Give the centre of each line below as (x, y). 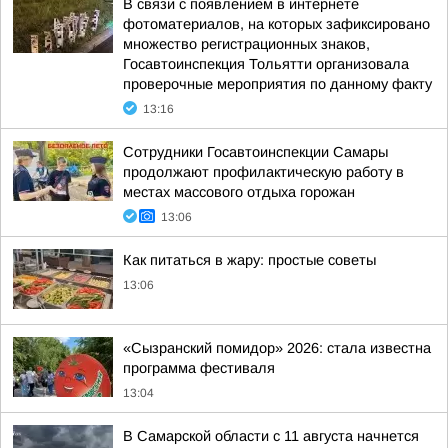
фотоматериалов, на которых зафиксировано (276, 24)
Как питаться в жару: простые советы (249, 260)
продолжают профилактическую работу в (263, 172)
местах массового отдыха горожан (239, 192)
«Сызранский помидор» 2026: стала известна (277, 348)
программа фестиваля (199, 368)
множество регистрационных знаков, (246, 44)
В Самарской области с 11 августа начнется (271, 436)
